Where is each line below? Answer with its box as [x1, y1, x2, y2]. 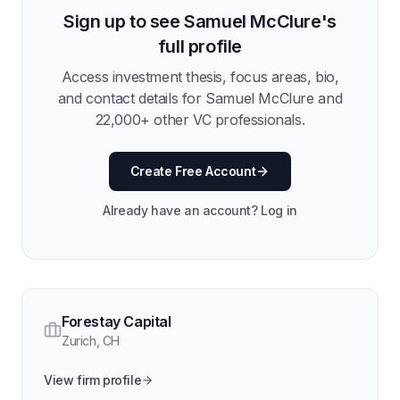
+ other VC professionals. [140, 111, 305, 129]
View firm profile [44, 372, 142, 387]
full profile [157, 36, 243, 57]
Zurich [62, 333, 96, 348]
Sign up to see [63, 11, 185, 32]
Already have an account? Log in [103, 203, 297, 218]
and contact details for [57, 89, 206, 107]
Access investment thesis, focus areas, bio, [61, 68, 339, 86]
